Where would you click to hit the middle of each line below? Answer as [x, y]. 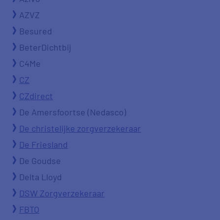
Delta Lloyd [41, 177]
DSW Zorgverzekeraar [62, 193]
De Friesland [43, 144]
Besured [36, 31]
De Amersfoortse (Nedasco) [73, 112]
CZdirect [36, 96]
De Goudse [40, 161]
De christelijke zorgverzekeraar [80, 128]
